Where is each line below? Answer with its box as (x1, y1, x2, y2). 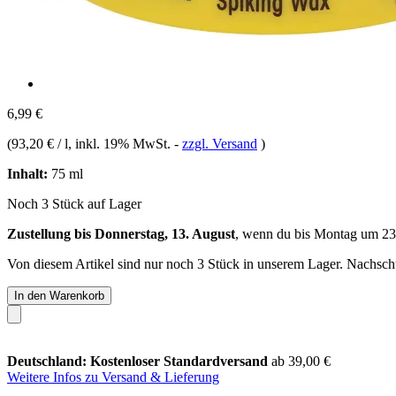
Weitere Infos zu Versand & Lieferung (7, 369, 219, 385)
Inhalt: (7, 165, 48, 181)
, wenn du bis (235, 225, 314, 241)
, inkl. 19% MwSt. (68, 135, 174, 151)
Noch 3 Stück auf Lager (7, 195, 141, 211)
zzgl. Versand (182, 135, 257, 151)
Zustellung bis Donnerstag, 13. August (7, 225, 235, 241)
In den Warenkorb (14, 288, 104, 302)
